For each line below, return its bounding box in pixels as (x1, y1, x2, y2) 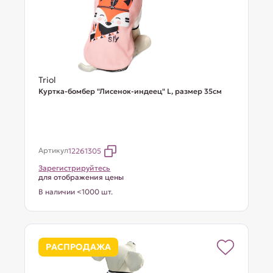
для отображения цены (38, 172, 124, 182)
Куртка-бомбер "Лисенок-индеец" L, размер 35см (38, 87, 222, 96)
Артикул (38, 146, 69, 155)
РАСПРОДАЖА (46, 241, 112, 252)
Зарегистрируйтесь (38, 163, 111, 172)
